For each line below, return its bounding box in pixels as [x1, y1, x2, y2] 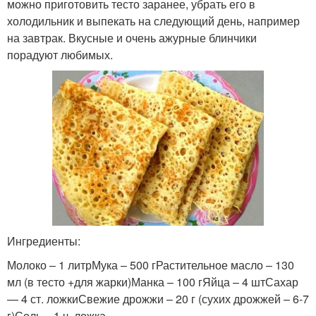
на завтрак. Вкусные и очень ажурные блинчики [7, 30, 257, 47]
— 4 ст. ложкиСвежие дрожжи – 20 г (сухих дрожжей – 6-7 [7, 291, 309, 308]
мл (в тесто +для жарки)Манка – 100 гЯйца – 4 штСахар [7, 274, 298, 291]
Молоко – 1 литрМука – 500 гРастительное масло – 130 [7, 257, 294, 274]
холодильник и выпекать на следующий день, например [7, 13, 300, 30]
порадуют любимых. [7, 47, 113, 63]
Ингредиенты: [7, 233, 80, 250]
